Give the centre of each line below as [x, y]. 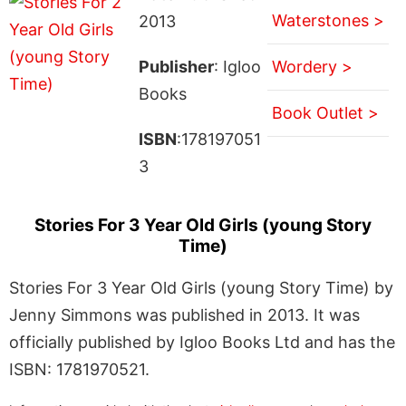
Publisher [176, 66]
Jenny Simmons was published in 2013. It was [184, 314]
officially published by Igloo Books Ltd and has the [202, 342]
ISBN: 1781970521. [79, 369]
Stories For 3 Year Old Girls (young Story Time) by [201, 287]
